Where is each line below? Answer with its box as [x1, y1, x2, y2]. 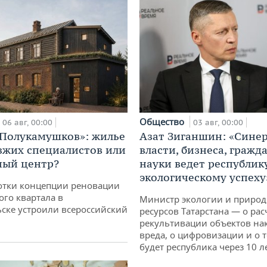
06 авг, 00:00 [2, 117, 52, 128]
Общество [139, 115, 187, 128]
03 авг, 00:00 [193, 117, 243, 128]
